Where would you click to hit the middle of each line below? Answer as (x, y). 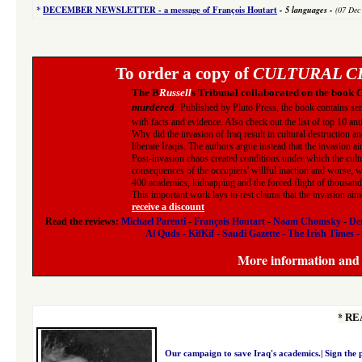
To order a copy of (184, 74)
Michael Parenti (153, 221)
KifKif (201, 234)
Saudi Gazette (251, 234)
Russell (175, 93)
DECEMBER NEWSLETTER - (103, 10)
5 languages (306, 9)
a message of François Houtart (221, 10)
